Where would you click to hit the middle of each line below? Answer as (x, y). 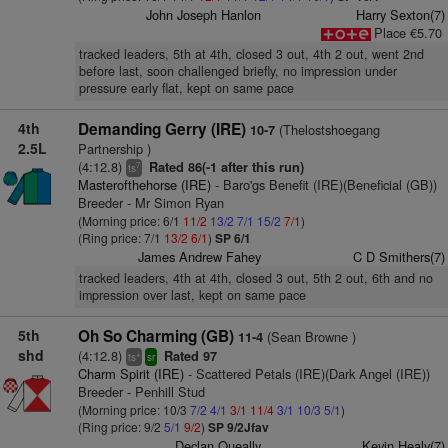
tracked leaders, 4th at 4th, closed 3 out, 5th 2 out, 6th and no (255, 278)
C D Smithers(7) (398, 256)
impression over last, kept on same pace (192, 295)
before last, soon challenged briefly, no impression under (237, 71)
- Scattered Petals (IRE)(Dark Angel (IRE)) (306, 373)
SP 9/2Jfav (238, 427)
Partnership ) (114, 148)
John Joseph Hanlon (204, 14)
